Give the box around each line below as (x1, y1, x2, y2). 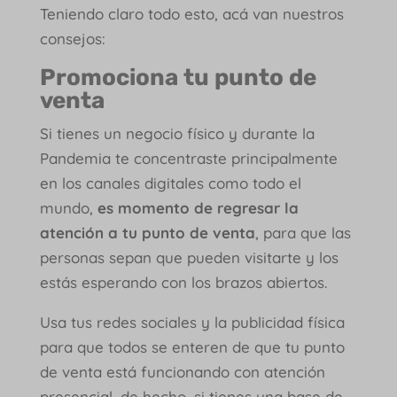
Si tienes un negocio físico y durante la (39, 123, 315, 143)
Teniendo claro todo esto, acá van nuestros (39, 4, 344, 23)
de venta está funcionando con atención (39, 362, 325, 381)
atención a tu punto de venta (39, 222, 255, 242)
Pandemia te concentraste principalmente (39, 148, 338, 167)
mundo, (39, 198, 97, 217)
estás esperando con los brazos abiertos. (39, 272, 331, 292)
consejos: (39, 28, 110, 48)
